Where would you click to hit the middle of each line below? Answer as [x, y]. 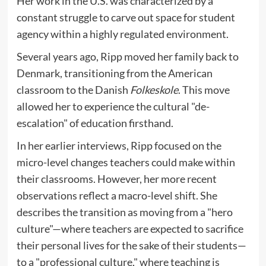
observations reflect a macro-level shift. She [117, 196]
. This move [204, 90]
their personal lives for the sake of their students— [131, 246]
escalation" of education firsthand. [95, 123]
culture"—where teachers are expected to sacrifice [130, 229]
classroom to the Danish [73, 90]
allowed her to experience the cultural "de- [113, 107]
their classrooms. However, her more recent [116, 179]
